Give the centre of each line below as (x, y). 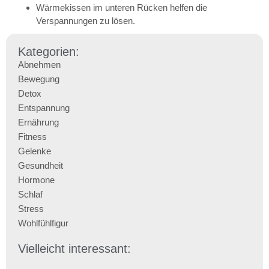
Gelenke (35, 151)
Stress (31, 209)
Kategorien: (49, 52)
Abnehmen (39, 65)
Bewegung (39, 79)
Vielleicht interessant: (74, 249)
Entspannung (44, 108)
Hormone (36, 180)
